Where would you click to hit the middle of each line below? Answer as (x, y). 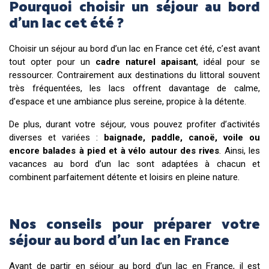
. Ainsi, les (240, 150)
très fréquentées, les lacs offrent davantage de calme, (134, 88)
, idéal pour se (228, 62)
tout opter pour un (52, 62)
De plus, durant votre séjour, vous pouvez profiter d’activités (134, 124)
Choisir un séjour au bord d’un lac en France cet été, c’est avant (134, 48)
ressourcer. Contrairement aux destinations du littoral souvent (134, 75)
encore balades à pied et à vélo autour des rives (114, 150)
